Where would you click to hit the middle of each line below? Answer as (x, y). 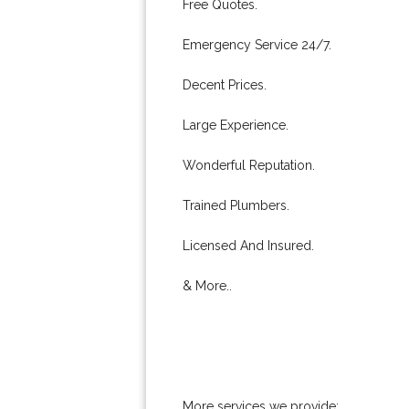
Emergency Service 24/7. (257, 45)
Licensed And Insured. (248, 246)
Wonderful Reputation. (249, 165)
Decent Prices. (225, 85)
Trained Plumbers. (236, 205)
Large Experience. (236, 125)
